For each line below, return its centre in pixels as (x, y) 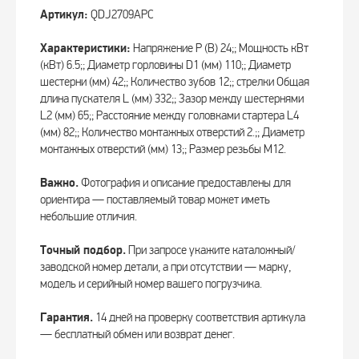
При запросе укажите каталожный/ (211, 250)
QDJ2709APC (121, 15)
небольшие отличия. (89, 217)
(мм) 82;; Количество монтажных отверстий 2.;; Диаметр (172, 133)
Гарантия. (67, 318)
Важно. (59, 184)
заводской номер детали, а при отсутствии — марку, (165, 267)
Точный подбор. (83, 251)
